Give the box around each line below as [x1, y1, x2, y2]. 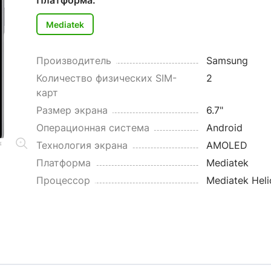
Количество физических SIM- [36, 72, 177, 84]
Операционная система [36, 122, 149, 134]
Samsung [206, 54, 248, 67]
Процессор [36, 174, 90, 186]
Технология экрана [36, 139, 128, 151]
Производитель [36, 54, 111, 67]
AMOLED [206, 139, 247, 151]
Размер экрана [36, 104, 108, 116]
